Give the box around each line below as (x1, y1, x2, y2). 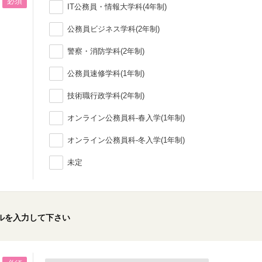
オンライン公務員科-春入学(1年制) (67, 113, 185, 122)
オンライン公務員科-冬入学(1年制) (67, 136, 185, 144)
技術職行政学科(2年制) (67, 91, 144, 100)
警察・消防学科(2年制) (67, 47, 144, 56)
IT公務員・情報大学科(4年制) (67, 2, 167, 11)
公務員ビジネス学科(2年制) (67, 25, 160, 33)
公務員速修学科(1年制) (67, 69, 144, 78)
